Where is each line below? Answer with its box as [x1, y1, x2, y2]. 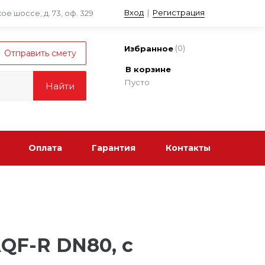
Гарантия [92, 143, 136, 154]
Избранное [124, 44, 173, 54]
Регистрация [153, 8, 205, 17]
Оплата [28, 143, 62, 154]
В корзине [125, 64, 171, 74]
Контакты [165, 143, 211, 154]
